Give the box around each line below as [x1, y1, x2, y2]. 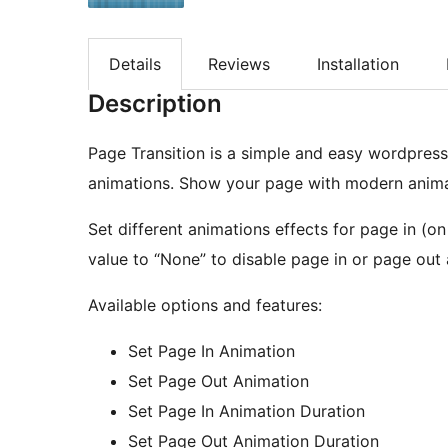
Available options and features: [88, 295, 322, 316]
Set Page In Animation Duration [128, 401, 365, 422]
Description [88, 89, 222, 119]
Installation [317, 53, 399, 74]
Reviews [208, 53, 270, 74]
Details [109, 53, 161, 74]
